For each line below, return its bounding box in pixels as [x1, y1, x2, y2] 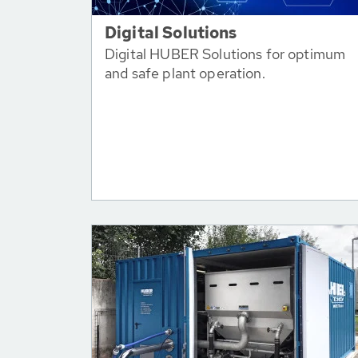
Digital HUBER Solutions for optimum [105, 45, 346, 63]
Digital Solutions [105, 22, 237, 43]
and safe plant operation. [105, 64, 265, 82]
